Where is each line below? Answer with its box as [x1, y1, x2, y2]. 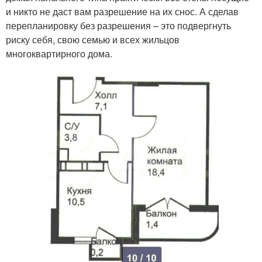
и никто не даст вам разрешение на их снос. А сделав [6, 5, 239, 19]
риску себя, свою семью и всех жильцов [6, 33, 180, 47]
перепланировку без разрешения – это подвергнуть [6, 19, 231, 33]
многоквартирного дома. [6, 47, 112, 61]
